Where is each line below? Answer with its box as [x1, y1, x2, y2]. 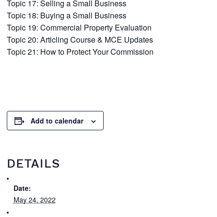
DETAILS [6, 156, 60, 170]
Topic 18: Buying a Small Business [6, 10, 126, 21]
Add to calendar [30, 116, 83, 125]
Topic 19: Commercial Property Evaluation [6, 22, 152, 33]
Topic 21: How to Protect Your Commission [6, 46, 154, 57]
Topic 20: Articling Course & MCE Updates [6, 34, 153, 45]
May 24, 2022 [13, 195, 56, 204]
